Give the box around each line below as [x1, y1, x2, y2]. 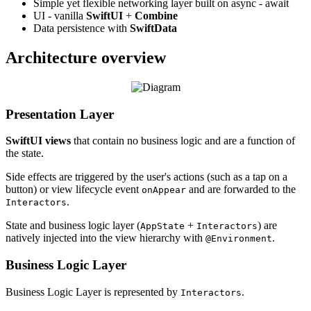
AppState [140, 221, 185, 232]
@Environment [205, 233, 272, 244]
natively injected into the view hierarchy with [6, 232, 205, 244]
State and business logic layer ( [6, 219, 140, 232]
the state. [6, 147, 44, 160]
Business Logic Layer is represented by [6, 285, 180, 298]
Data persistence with [33, 22, 130, 35]
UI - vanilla [33, 10, 86, 22]
